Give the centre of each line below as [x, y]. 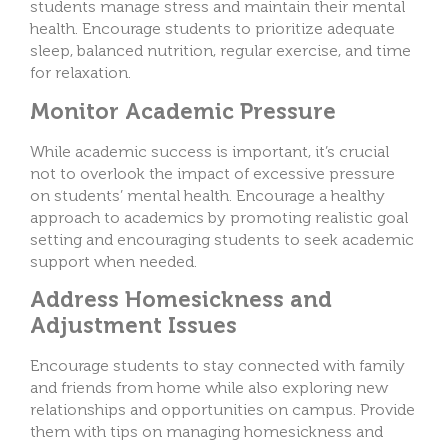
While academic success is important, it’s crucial [209, 151]
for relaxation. [84, 73]
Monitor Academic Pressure [183, 111]
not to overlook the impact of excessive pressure [212, 173]
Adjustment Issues [133, 326]
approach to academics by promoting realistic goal [219, 217]
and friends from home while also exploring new [209, 388]
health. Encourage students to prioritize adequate [212, 29]
